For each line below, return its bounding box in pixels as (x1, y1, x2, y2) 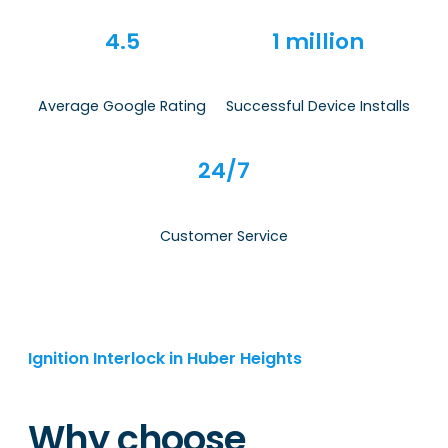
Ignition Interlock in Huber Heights (28, 347, 302, 371)
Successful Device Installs (226, 96, 410, 117)
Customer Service (160, 225, 288, 246)
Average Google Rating (38, 96, 206, 117)
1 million (272, 26, 364, 58)
